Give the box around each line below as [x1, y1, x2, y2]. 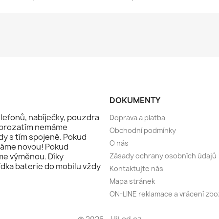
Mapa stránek [109, 176, 155, 186]
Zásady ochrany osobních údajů [109, 151, 217, 160]
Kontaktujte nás [109, 163, 163, 173]
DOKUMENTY [109, 94, 160, 106]
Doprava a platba [109, 112, 165, 122]
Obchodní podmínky [109, 125, 176, 135]
